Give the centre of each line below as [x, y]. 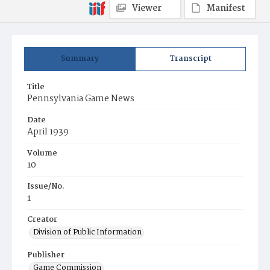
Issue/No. [46, 187]
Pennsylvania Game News [81, 99]
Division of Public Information [87, 232]
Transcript [190, 59]
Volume [42, 153]
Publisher [46, 255]
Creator [42, 220]
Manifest [226, 8]
